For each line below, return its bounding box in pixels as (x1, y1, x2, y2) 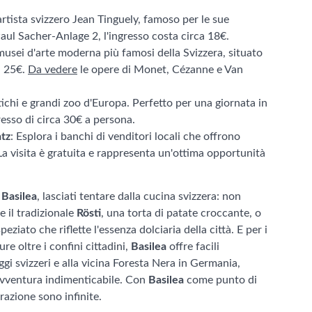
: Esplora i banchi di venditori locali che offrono (10, 131, 240, 142)
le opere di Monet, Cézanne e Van (77, 64, 243, 75)
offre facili (166, 241, 219, 252)
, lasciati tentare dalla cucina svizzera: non (37, 191, 241, 202)
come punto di (184, 274, 257, 286)
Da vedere (28, 64, 77, 75)
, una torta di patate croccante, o (101, 208, 261, 219)
